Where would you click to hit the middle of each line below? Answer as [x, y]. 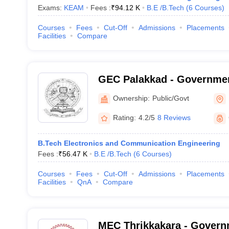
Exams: [51, 8]
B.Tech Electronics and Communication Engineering [129, 143]
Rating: [124, 118]
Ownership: [131, 98]
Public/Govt [170, 98]
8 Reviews [174, 118]
